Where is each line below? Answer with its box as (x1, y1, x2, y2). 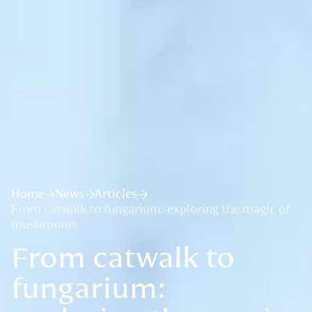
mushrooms (11, 219, 77, 231)
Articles (95, 188, 137, 201)
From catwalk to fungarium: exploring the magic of (11, 203, 290, 216)
